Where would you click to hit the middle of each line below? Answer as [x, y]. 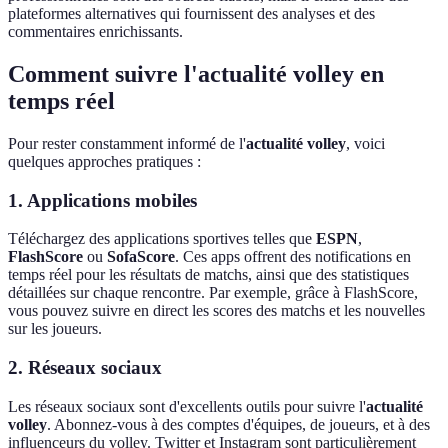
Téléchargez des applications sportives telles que [162, 239]
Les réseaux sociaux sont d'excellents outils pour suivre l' [187, 406]
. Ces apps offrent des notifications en [293, 257]
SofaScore [141, 257]
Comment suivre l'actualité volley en [196, 74]
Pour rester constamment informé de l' [127, 144]
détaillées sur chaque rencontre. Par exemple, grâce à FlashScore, [213, 293]
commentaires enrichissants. [95, 32]
